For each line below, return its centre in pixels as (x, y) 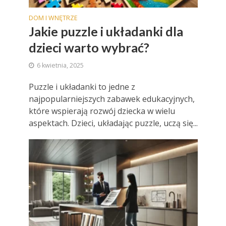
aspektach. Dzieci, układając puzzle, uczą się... (113, 123)
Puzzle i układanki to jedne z (82, 87)
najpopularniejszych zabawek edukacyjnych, (111, 99)
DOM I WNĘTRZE (53, 18)
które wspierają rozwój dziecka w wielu (102, 111)
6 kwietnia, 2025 (60, 66)
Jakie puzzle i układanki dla (106, 32)
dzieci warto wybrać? (89, 48)
